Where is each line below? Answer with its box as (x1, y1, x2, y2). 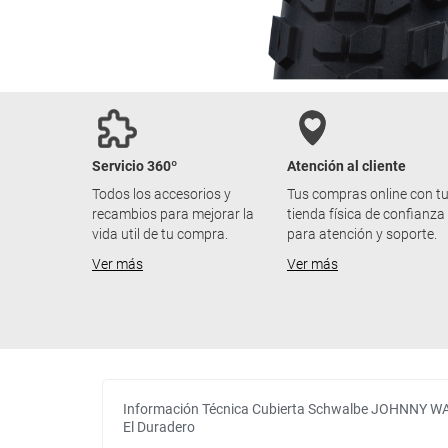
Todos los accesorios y (92, 186, 231, 203)
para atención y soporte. (287, 226, 437, 243)
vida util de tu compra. (92, 226, 228, 243)
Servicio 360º (92, 158, 177, 175)
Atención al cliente (287, 158, 406, 175)
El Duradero (123, 419, 195, 436)
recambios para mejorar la (92, 206, 254, 223)
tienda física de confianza (287, 206, 445, 223)
